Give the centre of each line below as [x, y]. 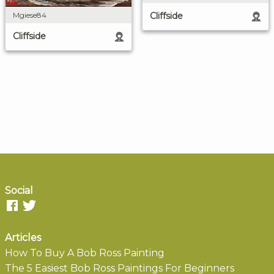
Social [19, 191]
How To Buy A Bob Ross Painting [85, 253]
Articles [23, 238]
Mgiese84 [30, 15]
